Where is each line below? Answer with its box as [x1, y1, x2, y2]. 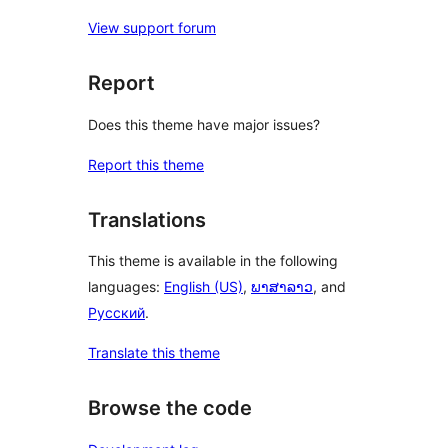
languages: [88, 278, 164, 296]
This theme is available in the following [88, 252, 338, 270]
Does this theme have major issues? [88, 115, 320, 133]
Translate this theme [88, 344, 220, 362]
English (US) [164, 278, 243, 296]
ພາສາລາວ [251, 278, 313, 296]
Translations [88, 207, 206, 232]
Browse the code [88, 396, 252, 421]
